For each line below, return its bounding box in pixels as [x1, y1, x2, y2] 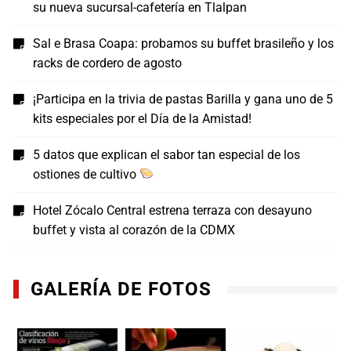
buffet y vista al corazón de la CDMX [33, 222, 236, 237]
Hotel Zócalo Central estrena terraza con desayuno [33, 202, 313, 218]
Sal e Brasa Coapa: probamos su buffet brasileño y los [33, 35, 335, 51]
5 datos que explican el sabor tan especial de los [33, 147, 301, 162]
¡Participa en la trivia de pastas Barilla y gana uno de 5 [33, 91, 334, 107]
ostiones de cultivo [33, 166, 140, 182]
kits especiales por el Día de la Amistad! [33, 110, 252, 126]
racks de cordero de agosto [33, 55, 183, 71]
